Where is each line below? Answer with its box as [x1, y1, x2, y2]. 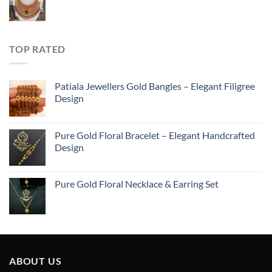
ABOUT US [9, 255, 62, 267]
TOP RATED [9, 42, 66, 55]
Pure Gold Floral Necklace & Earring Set [55, 178, 219, 190]
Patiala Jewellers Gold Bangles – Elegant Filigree [55, 80, 255, 92]
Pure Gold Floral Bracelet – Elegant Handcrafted [55, 129, 255, 141]
